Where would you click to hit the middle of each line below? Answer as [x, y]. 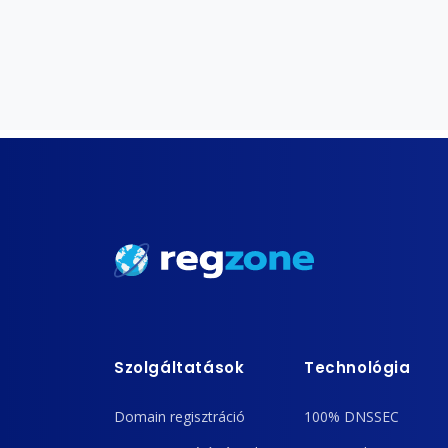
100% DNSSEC [351, 417]
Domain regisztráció [179, 417]
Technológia [357, 367]
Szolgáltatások [179, 367]
